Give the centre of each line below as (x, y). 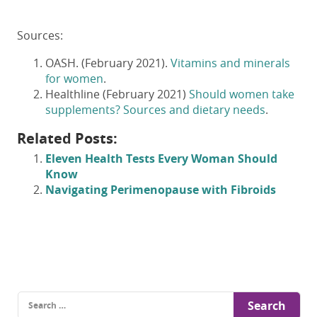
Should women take (240, 94)
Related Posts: (67, 139)
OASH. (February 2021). (108, 63)
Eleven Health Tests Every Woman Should (161, 159)
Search (33, 297)
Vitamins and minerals (230, 63)
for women (74, 79)
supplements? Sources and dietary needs (155, 110)
